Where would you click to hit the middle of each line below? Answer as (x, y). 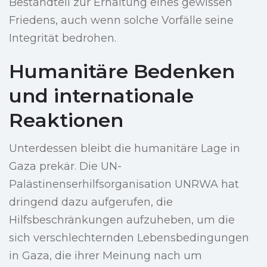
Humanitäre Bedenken (122, 72)
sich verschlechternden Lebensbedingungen (129, 238)
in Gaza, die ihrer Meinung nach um (105, 256)
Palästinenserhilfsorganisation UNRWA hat (124, 184)
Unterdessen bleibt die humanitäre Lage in (125, 149)
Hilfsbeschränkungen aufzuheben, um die (122, 220)
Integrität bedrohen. (63, 38)
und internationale (101, 96)
